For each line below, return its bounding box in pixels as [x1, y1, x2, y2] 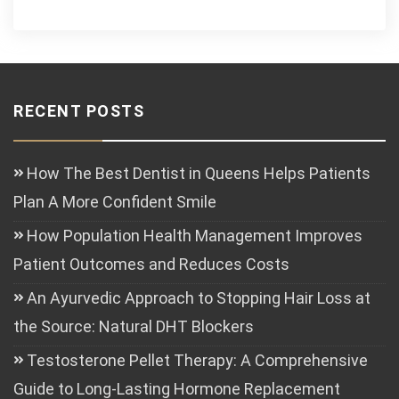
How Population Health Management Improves [27, 226, 362, 245]
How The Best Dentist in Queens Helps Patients [27, 164, 370, 183]
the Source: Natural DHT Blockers [13, 317, 254, 336]
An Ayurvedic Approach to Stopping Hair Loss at [27, 289, 370, 307]
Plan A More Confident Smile [13, 192, 216, 211]
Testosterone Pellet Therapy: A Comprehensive [27, 351, 368, 370]
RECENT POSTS [13, 102, 144, 120]
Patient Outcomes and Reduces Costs [13, 255, 289, 273]
